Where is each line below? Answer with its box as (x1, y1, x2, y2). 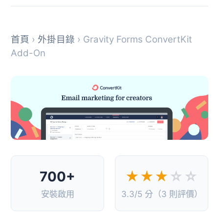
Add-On (11, 47, 45, 59)
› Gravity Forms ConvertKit (75, 33, 192, 45)
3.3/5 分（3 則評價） (121, 188, 202, 199)
